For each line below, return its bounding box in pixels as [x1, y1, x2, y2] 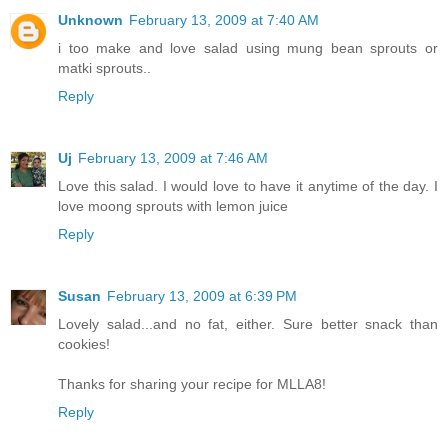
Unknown [58, 11, 123, 28]
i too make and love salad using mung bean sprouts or [58, 39, 438, 56]
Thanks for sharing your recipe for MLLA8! [58, 375, 326, 392]
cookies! [58, 335, 110, 352]
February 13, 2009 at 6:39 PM [107, 287, 297, 304]
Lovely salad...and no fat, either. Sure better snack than [58, 315, 438, 332]
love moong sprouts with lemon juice [58, 197, 288, 214]
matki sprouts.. [58, 59, 151, 76]
